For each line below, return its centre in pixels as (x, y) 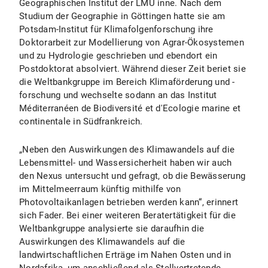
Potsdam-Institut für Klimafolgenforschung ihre (116, 29)
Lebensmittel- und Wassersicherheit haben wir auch (126, 163)
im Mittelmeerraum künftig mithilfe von (100, 189)
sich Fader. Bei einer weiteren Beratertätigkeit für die (127, 215)
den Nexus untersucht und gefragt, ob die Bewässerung (132, 176)
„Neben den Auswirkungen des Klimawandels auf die (127, 150)
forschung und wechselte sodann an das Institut (118, 95)
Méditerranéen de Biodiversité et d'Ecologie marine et (130, 108)
